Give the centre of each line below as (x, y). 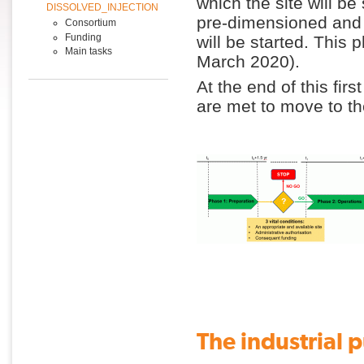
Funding (83, 37)
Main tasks (88, 52)
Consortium (90, 22)
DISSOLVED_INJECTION (103, 8)
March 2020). (248, 61)
